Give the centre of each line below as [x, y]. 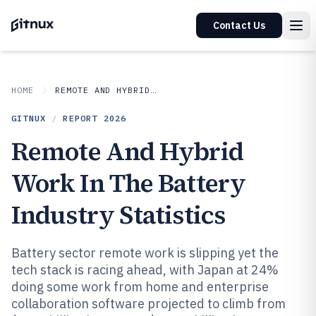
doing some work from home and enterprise [140, 287]
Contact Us [239, 25]
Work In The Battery [128, 183]
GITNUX [29, 118]
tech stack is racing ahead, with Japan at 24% [145, 270]
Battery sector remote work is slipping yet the [145, 253]
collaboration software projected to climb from [148, 304]
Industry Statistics [118, 215]
